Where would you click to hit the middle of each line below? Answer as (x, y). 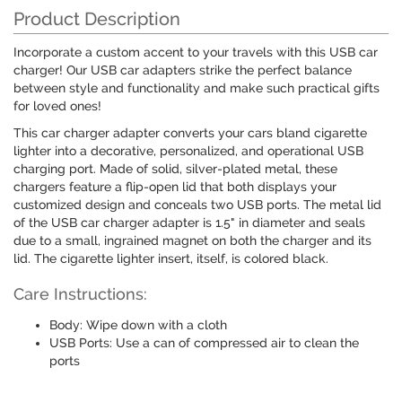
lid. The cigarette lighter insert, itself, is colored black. (171, 259)
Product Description (97, 19)
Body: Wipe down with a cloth (138, 325)
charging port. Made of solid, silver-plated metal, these (175, 169)
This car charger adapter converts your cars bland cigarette (190, 133)
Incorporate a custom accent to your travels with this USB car (196, 52)
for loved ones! (57, 106)
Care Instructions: (80, 294)
